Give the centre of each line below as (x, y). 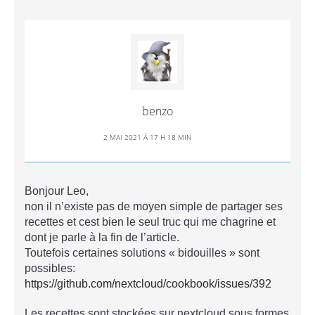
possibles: (50, 268)
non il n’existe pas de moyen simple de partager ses (154, 206)
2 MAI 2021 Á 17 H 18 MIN (147, 137)
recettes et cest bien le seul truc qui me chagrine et (150, 221)
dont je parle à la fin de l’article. (102, 237)
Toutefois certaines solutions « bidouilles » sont (142, 252)
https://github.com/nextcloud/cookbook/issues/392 (148, 283)
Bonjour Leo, (57, 191)
